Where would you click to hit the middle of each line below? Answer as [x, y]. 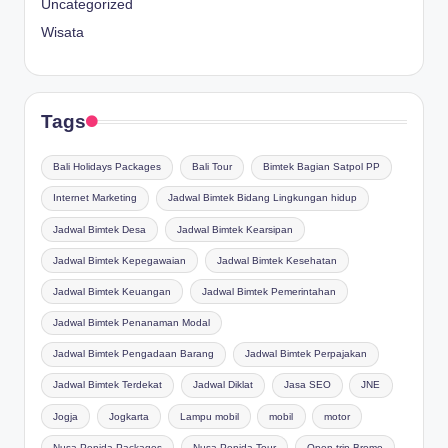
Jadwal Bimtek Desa [100, 229]
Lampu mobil [209, 416]
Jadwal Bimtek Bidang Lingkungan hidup [262, 198]
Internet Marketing [95, 198]
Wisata [62, 32]
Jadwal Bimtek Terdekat [108, 385]
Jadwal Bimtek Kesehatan [276, 260]
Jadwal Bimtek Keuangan [112, 291]
